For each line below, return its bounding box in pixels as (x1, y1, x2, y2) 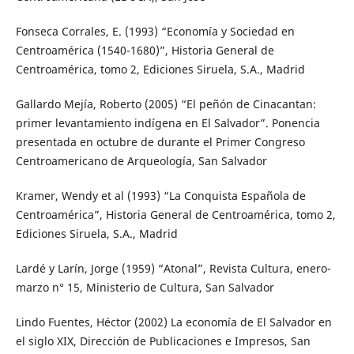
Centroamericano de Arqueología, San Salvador (15, 153, 267, 169)
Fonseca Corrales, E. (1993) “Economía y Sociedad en (15, 24, 295, 40)
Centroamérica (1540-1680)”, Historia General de (15, 43, 274, 58)
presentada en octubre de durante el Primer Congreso (15, 134, 305, 150)
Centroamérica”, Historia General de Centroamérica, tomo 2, (15, 207, 336, 223)
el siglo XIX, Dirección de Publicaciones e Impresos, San (15, 333, 311, 349)
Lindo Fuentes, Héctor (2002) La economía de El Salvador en (15, 314, 332, 330)
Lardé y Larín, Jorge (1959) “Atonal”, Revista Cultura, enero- (15, 261, 331, 277)
